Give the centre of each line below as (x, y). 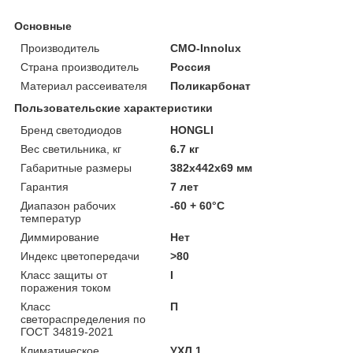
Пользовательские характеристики (113, 108)
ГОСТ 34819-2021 (67, 331)
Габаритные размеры (76, 167)
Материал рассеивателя (84, 85)
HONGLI (192, 130)
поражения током (66, 287)
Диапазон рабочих (68, 205)
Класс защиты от (64, 275)
